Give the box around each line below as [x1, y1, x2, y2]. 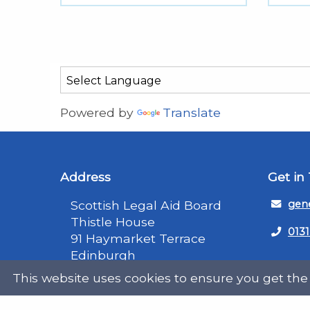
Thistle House [71, 214, 155, 229]
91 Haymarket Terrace [71, 230, 206, 246]
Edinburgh [71, 247, 136, 262]
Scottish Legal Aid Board [71, 197, 221, 212]
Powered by [60, 104, 137, 120]
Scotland [71, 264, 125, 279]
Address [60, 169, 111, 184]
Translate [163, 104, 221, 120]
